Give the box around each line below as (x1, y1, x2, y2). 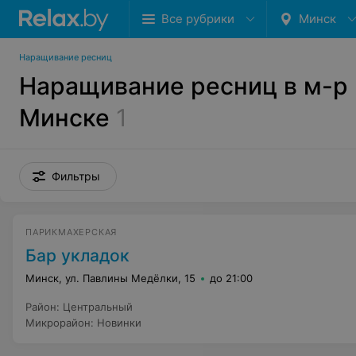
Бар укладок (25, 246, 130, 265)
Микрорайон (25, 316, 91, 329)
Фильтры (52, 169, 100, 183)
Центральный (63, 300, 133, 313)
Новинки (97, 316, 141, 329)
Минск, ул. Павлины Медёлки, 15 (25, 272, 195, 284)
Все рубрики (161, 11, 234, 26)
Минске (19, 103, 110, 132)
